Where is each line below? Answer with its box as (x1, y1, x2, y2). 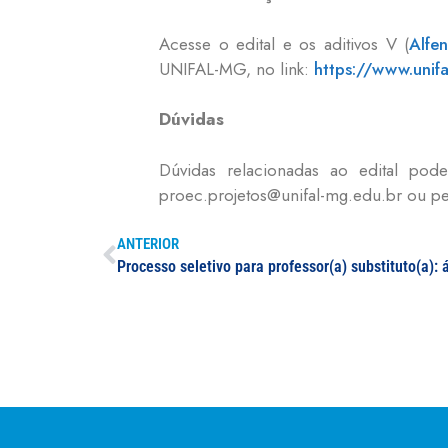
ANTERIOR (117, 235, 179, 254)
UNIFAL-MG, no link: (159, 56, 314, 81)
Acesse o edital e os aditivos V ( (159, 31, 410, 56)
